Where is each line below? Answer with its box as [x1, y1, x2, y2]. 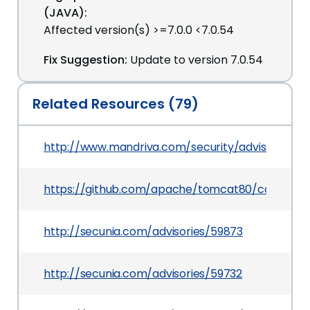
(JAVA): [44, 4, 87, 21]
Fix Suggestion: [44, 51, 127, 68]
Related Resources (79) [33, 93, 199, 113]
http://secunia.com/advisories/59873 [44, 223, 243, 239]
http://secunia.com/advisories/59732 [44, 265, 242, 282]
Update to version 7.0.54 [130, 51, 263, 68]
